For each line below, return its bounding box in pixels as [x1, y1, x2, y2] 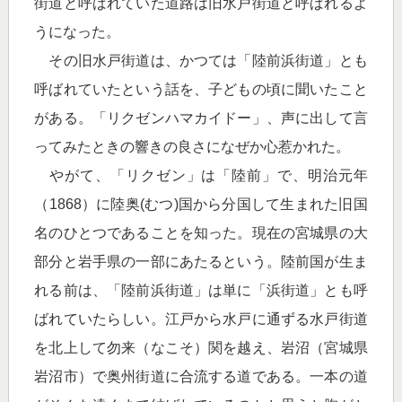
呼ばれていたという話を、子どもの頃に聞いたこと [34, 82, 368, 97]
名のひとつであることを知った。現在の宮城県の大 [34, 225, 368, 240]
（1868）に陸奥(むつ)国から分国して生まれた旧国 [34, 197, 368, 212]
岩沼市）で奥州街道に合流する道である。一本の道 [34, 369, 368, 384]
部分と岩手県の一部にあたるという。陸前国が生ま [34, 254, 368, 269]
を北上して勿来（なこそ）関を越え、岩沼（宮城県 [34, 340, 368, 355]
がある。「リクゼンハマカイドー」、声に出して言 [34, 110, 368, 126]
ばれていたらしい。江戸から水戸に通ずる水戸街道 [34, 311, 368, 327]
